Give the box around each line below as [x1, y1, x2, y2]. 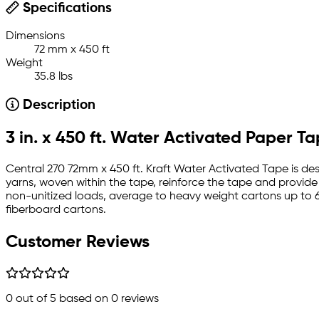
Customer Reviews [6, 233, 150, 251]
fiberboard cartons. [6, 204, 106, 216]
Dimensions [6, 31, 65, 43]
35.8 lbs [34, 71, 73, 83]
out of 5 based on [13, 293, 111, 305]
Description [19, 99, 95, 113]
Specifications [19, 2, 112, 16]
